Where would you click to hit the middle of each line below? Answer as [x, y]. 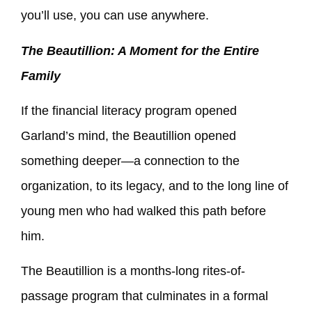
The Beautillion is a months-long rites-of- [133, 271]
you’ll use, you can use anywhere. [115, 16]
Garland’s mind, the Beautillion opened [128, 136]
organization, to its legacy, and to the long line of [155, 186]
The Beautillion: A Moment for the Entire [140, 50]
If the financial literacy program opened [129, 111]
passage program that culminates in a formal [145, 296]
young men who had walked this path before [143, 211]
